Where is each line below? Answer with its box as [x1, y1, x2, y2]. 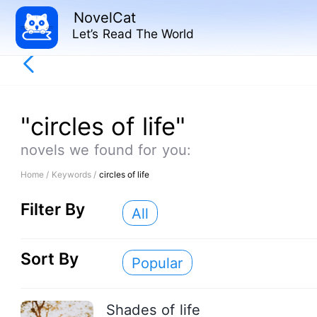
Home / [20, 168, 52, 180]
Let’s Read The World [72, 26, 195, 42]
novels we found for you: [20, 141, 191, 159]
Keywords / [51, 168, 99, 180]
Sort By [20, 249, 79, 270]
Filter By [20, 200, 86, 220]
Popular [131, 253, 183, 272]
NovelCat [73, 8, 136, 26]
